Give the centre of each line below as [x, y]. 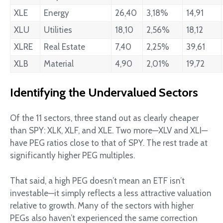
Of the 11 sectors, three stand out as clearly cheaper [104, 118]
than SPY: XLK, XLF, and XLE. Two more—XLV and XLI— [109, 131]
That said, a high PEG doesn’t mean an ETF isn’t [97, 180]
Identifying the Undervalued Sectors [104, 93]
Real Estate [65, 47]
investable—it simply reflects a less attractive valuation [111, 193]
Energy [57, 13]
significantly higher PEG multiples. [72, 156]
